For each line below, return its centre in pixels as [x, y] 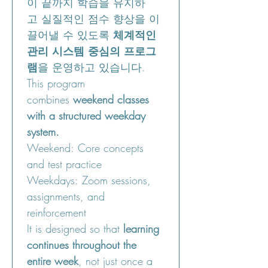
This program [56, 83]
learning [141, 229]
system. [43, 132]
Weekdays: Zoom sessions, [89, 180]
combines [50, 99]
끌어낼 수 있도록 [70, 35]
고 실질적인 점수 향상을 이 [93, 19]
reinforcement [57, 212]
